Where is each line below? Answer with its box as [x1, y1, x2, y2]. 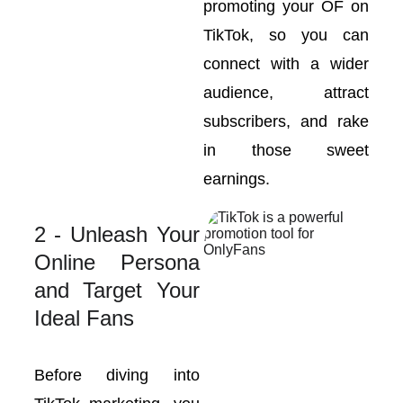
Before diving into [33, 366, 200, 384]
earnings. [203, 170, 271, 188]
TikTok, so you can [203, 26, 370, 44]
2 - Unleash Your [33, 222, 200, 246]
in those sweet [203, 141, 370, 159]
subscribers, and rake [203, 112, 370, 130]
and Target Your [33, 278, 200, 302]
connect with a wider [203, 55, 370, 73]
